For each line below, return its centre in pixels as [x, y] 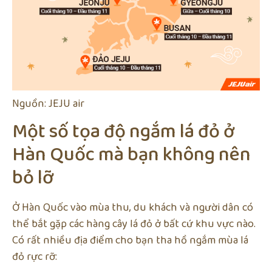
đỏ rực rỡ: [35, 257]
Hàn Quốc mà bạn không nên [131, 155]
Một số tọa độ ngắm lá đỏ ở [124, 132]
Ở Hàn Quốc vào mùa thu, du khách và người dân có [133, 208]
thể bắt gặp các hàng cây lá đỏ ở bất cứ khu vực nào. [134, 224]
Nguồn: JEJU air [48, 104]
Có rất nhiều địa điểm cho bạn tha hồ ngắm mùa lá [130, 241]
